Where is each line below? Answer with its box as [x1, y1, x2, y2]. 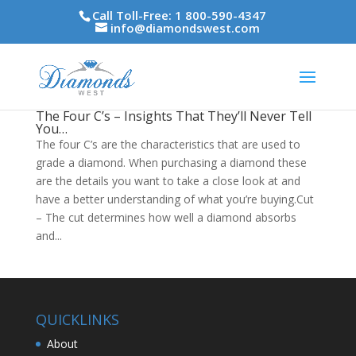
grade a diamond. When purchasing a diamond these [35, 155, 307, 170]
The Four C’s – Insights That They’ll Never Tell [35, 107, 311, 125]
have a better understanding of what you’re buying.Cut [35, 192, 314, 207]
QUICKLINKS [35, 310, 119, 329]
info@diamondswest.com [110, 20, 261, 37]
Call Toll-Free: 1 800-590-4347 [92, 7, 267, 24]
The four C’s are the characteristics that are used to [35, 137, 300, 152]
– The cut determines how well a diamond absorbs [35, 210, 296, 225]
